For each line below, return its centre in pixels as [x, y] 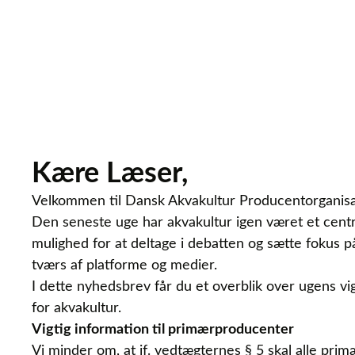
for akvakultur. [76, 308]
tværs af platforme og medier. [124, 265]
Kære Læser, [110, 174]
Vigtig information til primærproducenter [163, 330]
